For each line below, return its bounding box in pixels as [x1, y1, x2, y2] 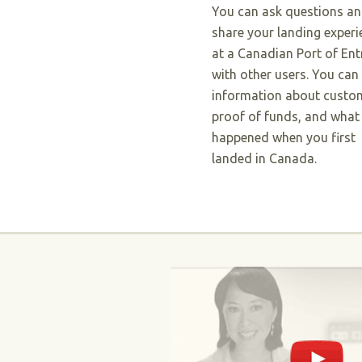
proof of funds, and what [212, 109, 360, 124]
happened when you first [212, 130, 356, 145]
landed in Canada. [212, 151, 317, 166]
